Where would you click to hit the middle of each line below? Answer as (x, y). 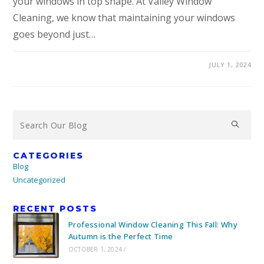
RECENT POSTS (55, 209)
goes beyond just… (55, 34)
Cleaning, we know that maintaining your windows (124, 18)
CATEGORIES (49, 156)
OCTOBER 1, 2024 (95, 249)
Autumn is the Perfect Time (121, 236)
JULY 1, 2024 (230, 65)
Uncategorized (39, 180)
